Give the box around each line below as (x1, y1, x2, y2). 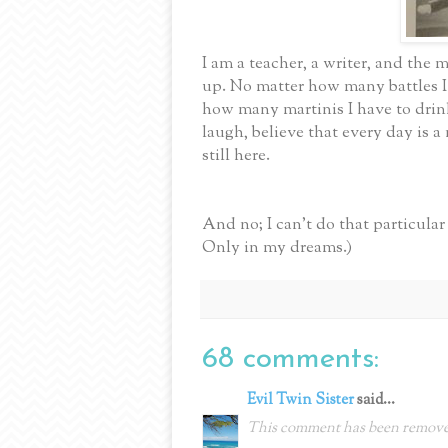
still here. (202, 143, 270, 168)
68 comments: (202, 343, 379, 375)
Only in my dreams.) (202, 235, 352, 260)
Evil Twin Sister (247, 389, 354, 411)
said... (354, 389, 395, 411)
